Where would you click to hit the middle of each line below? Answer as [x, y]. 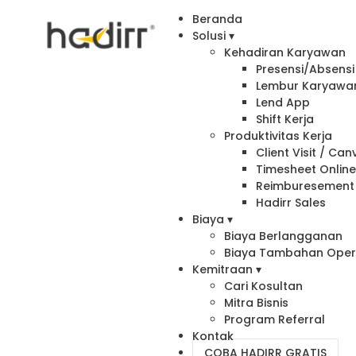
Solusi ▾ [214, 36]
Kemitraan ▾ [227, 269]
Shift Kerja [285, 119]
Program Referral [275, 319]
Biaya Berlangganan [284, 236]
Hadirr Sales [291, 203]
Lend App [283, 103]
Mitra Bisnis [257, 303]
